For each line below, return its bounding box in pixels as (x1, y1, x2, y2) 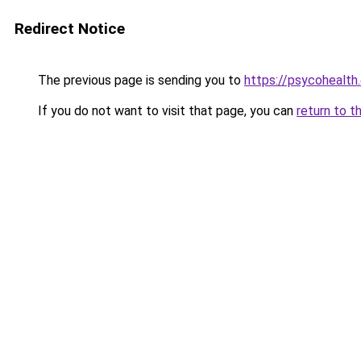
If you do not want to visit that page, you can (35, 103, 297, 118)
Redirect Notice (15, 19, 125, 38)
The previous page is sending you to (35, 73, 244, 88)
